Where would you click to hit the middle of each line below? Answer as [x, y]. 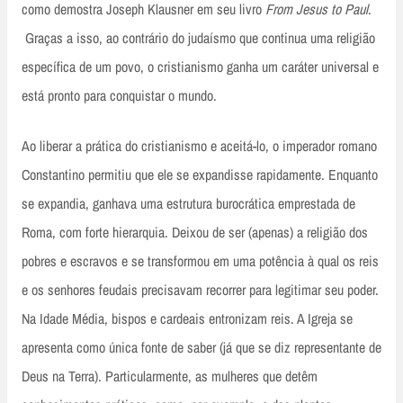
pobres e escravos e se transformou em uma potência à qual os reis [200, 261]
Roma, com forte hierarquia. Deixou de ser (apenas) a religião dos [195, 233]
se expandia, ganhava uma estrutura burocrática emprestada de [188, 204]
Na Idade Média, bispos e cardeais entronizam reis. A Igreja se [187, 319]
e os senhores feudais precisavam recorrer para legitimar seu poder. [200, 290]
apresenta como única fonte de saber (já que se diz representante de [201, 348]
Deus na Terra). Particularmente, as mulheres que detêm [170, 376]
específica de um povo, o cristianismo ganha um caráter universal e [200, 67]
